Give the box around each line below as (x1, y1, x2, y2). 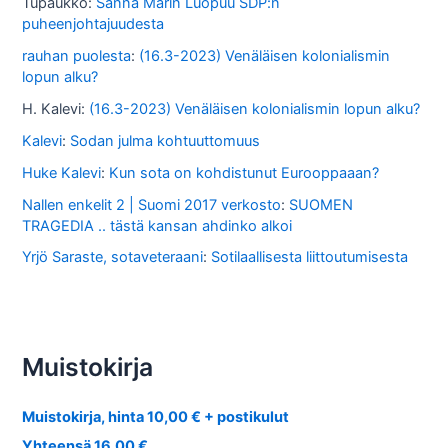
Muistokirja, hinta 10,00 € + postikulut (22, 408, 290, 427)
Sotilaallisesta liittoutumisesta (211, 248, 409, 267)
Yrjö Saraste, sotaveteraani (22, 248, 204, 267)
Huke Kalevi (22, 163, 102, 182)
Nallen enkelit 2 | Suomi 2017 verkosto (22, 195, 282, 214)
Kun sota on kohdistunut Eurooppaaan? (109, 163, 380, 182)
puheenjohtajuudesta (22, 14, 165, 33)
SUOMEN (289, 195, 354, 214)
